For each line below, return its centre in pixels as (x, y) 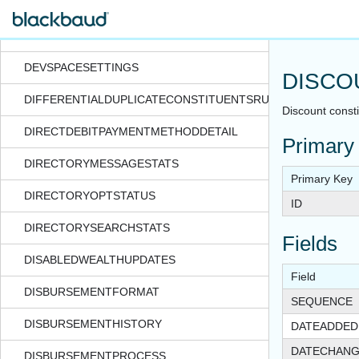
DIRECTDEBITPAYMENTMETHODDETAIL (131, 131)
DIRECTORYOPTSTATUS (89, 196)
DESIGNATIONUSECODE (89, 35)
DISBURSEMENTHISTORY (93, 324)
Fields (310, 244)
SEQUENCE (322, 302)
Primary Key (322, 179)
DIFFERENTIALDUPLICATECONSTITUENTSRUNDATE (165, 99)
